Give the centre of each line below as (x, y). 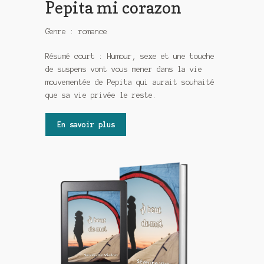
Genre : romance (77, 32)
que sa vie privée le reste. (101, 95)
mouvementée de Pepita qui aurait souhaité (130, 82)
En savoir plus (86, 124)
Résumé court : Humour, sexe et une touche (130, 56)
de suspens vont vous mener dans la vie (124, 69)
